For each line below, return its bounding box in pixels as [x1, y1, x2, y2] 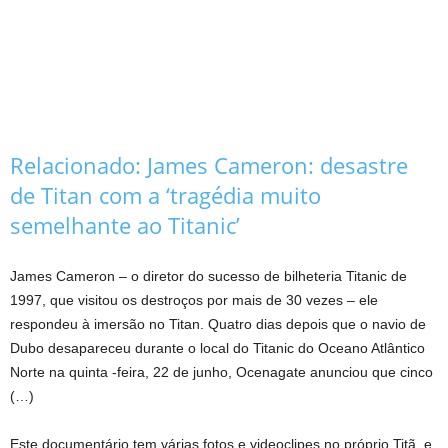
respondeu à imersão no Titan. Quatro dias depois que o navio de [10, 315, 426, 332]
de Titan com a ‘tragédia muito [10, 179, 321, 210]
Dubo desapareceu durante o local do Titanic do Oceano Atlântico [10, 339, 425, 356]
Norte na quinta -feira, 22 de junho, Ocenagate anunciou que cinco [10, 363, 433, 380]
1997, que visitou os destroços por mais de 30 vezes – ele [10, 291, 378, 308]
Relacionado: [10, 149, 147, 180]
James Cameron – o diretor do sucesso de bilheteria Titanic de [10, 267, 407, 284]
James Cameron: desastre [147, 149, 408, 180]
